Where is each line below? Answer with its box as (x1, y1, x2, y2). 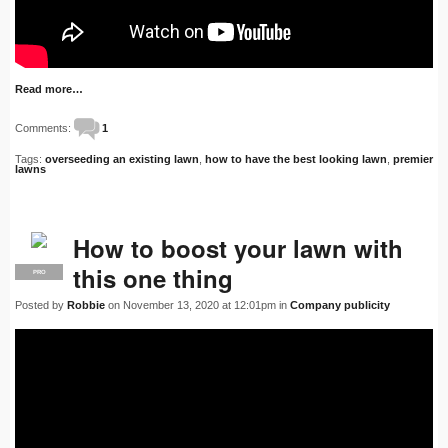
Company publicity (290, 299, 390, 312)
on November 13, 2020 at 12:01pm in (105, 299, 290, 312)
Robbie (67, 299, 105, 312)
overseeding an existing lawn (45, 153, 199, 166)
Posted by (15, 299, 67, 312)
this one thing (73, 261, 233, 296)
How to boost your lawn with (73, 231, 403, 266)
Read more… (15, 83, 83, 96)
